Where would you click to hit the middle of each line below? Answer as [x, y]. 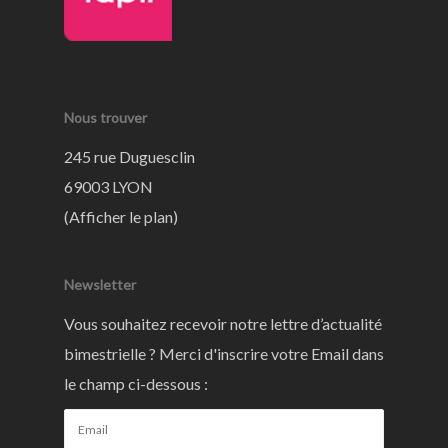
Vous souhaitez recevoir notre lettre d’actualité [223, 323]
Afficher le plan [121, 216]
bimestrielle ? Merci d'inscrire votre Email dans [224, 353]
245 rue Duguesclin [129, 156]
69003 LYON [108, 186]
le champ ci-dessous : [136, 383]
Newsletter [100, 284]
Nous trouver [105, 117]
